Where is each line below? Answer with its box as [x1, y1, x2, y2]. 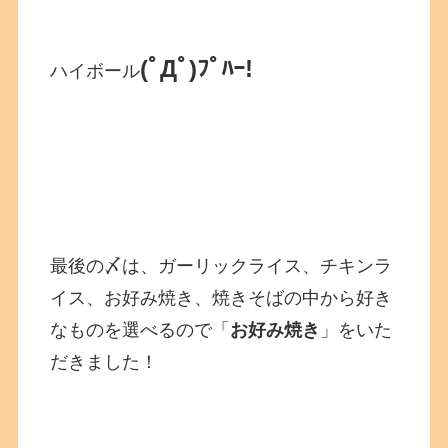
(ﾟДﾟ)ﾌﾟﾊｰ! [140, 55, 254, 82]
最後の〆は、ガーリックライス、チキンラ [50, 256, 393, 276]
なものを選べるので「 [50, 320, 231, 340]
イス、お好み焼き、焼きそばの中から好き [50, 288, 393, 308]
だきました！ [50, 352, 159, 372]
